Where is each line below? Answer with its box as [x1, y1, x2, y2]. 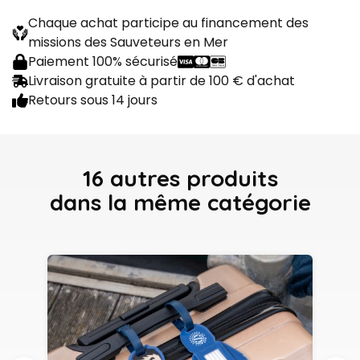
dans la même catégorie [49, 188, 311, 217]
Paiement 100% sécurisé [28, 52, 178, 72]
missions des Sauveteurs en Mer [28, 33, 228, 52]
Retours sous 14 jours [28, 91, 157, 110]
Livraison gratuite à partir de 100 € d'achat [28, 72, 295, 91]
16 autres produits [82, 164, 278, 193]
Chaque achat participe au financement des [28, 14, 309, 33]
